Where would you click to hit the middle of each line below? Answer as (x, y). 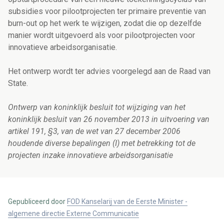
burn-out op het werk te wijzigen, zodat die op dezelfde (105, 23)
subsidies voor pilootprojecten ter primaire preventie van (107, 11)
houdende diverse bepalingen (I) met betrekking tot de (102, 143)
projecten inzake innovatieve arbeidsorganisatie (90, 155)
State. (18, 83)
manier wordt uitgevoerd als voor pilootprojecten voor (101, 35)
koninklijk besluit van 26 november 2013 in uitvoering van (109, 119)
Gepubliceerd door (37, 202)
